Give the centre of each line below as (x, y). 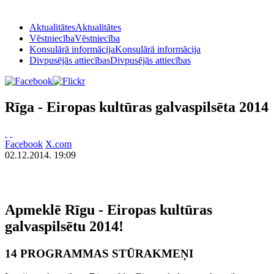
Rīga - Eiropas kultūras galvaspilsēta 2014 (137, 107)
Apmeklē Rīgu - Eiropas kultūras (109, 209)
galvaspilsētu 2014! (64, 226)
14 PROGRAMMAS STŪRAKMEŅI (99, 253)
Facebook (24, 144)
